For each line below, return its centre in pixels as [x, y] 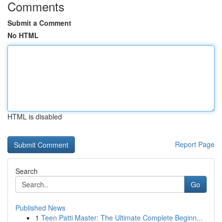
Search [27, 171]
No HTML [23, 35]
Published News [40, 208]
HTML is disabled [35, 116]
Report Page [195, 144]
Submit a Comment [39, 23]
